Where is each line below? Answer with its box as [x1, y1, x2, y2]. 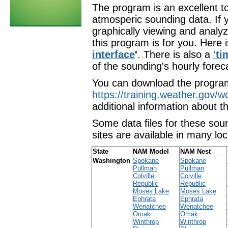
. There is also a [137, 49, 213, 60]
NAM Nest [180, 148, 211, 155]
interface [92, 49, 135, 60]
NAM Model [133, 148, 169, 155]
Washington [93, 157, 130, 164]
